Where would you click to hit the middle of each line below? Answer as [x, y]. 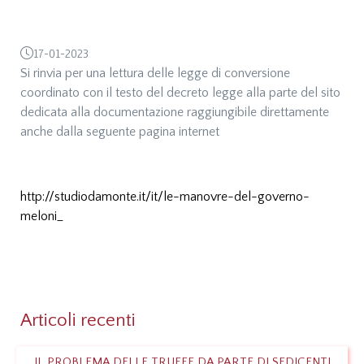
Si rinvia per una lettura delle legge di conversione [155, 74]
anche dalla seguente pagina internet [120, 132]
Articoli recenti [78, 321]
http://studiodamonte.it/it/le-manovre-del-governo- [165, 197]
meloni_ [42, 217]
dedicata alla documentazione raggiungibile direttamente [175, 113]
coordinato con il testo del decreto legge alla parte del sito [180, 93]
